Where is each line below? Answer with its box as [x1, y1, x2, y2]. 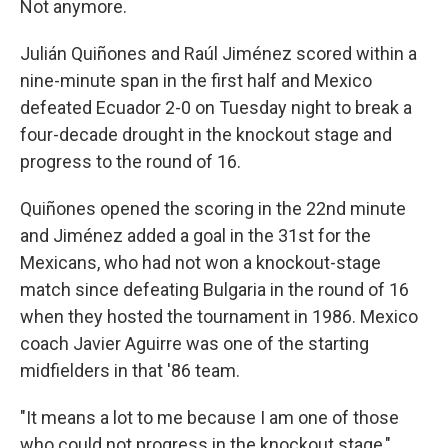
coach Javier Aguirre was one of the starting [20, 333, 369, 354]
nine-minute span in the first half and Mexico [20, 70, 372, 91]
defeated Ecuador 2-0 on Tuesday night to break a [20, 97, 412, 118]
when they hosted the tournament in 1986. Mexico [20, 306, 418, 327]
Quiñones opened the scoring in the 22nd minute [20, 198, 406, 219]
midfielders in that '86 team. [20, 360, 240, 381]
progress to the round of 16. [20, 151, 241, 172]
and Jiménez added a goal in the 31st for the [20, 225, 371, 246]
